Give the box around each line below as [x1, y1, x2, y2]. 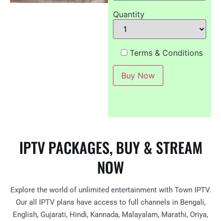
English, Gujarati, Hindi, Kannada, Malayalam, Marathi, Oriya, [13, 210, 208, 220]
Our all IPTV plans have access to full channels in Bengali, [15, 198, 206, 207]
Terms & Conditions [129, 48, 203, 58]
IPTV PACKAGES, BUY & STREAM [19, 136, 202, 159]
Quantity [112, 9, 145, 19]
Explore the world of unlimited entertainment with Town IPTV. [10, 185, 211, 195]
